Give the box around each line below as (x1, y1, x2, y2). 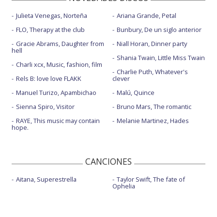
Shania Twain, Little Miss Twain (116, 53, 205, 62)
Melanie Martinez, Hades (116, 116, 189, 125)
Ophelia (112, 181, 135, 190)
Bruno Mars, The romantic (116, 102, 191, 111)
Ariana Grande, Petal (116, 11, 176, 20)
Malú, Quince (116, 88, 155, 97)
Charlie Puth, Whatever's (116, 67, 188, 76)
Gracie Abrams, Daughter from (16, 39, 104, 48)
